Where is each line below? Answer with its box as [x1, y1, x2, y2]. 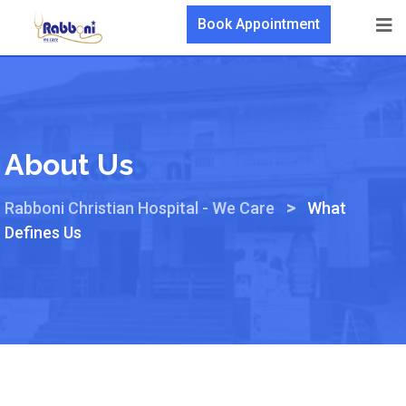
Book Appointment [198, 15, 320, 33]
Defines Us [5, 222, 82, 242]
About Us [5, 147, 134, 181]
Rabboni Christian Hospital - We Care [5, 198, 275, 217]
